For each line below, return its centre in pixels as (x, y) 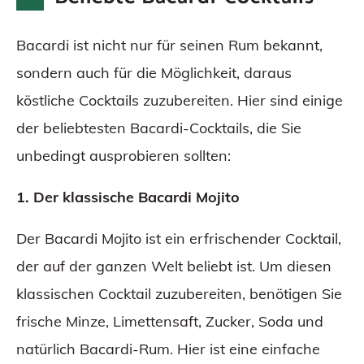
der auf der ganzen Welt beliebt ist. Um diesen (174, 266)
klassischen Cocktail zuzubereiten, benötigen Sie (179, 294)
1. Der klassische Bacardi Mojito (128, 197)
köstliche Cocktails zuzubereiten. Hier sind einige (180, 101)
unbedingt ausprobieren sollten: (123, 156)
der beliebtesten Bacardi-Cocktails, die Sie (159, 128)
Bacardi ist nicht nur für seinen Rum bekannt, (169, 45)
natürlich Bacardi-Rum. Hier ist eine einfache (168, 349)
